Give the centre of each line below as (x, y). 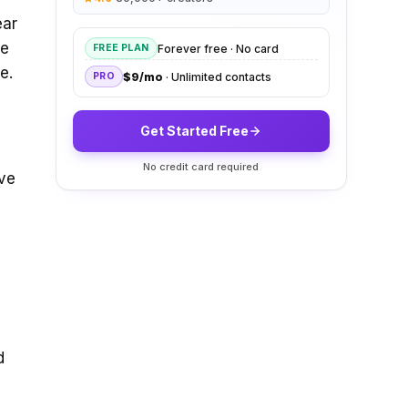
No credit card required (201, 167)
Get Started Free (195, 131)
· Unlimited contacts (218, 76)
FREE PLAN (121, 48)
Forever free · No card (218, 48)
